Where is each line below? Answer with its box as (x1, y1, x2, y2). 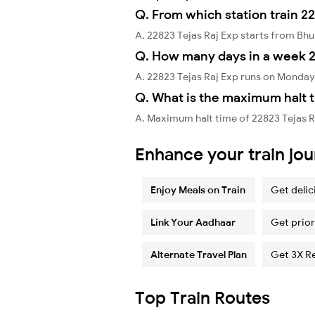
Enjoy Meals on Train (150, 183, 245, 196)
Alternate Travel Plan (150, 247, 247, 261)
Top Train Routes (135, 286, 270, 308)
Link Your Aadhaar (150, 215, 236, 229)
